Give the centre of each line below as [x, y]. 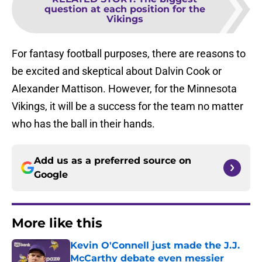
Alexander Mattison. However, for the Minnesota [124, 89]
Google [51, 175]
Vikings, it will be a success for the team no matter [127, 106]
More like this [57, 223]
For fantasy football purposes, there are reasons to [129, 54]
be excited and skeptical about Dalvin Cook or [117, 71]
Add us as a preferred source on [113, 161]
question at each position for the [125, 9]
